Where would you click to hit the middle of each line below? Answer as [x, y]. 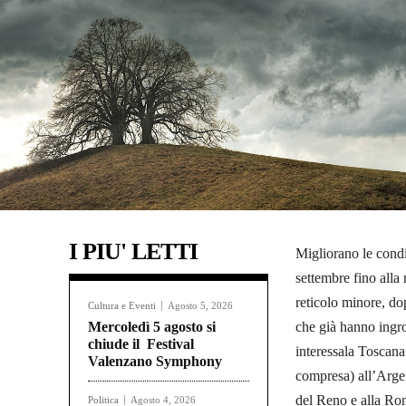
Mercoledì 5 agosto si [152, 327]
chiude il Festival [141, 344]
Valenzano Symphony [155, 362]
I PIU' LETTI [133, 252]
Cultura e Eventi [122, 306]
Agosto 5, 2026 [200, 306]
